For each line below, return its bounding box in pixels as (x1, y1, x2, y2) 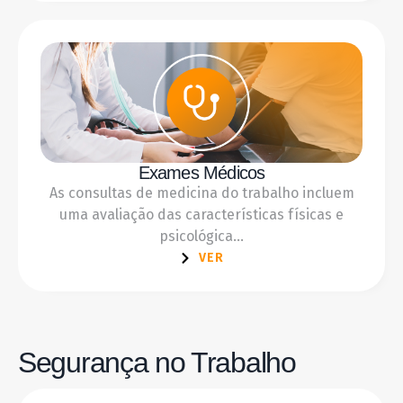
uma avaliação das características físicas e (59, 205, 344, 223)
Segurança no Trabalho (18, 345, 296, 379)
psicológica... (159, 227, 244, 245)
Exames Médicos (138, 162, 265, 183)
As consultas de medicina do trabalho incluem (49, 184, 354, 201)
